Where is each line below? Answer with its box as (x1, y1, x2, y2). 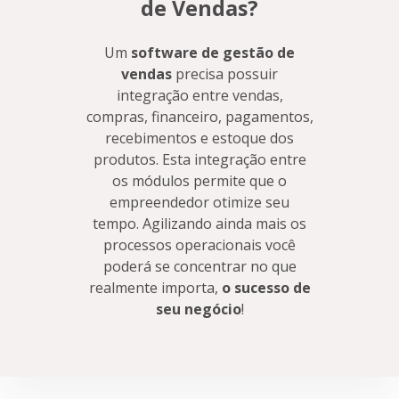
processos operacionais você (103, 235, 296, 256)
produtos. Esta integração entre (93, 150, 306, 170)
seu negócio (155, 299, 241, 320)
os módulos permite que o (112, 171, 287, 191)
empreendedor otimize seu (110, 192, 289, 213)
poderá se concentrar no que (102, 256, 297, 277)
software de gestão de (131, 43, 295, 63)
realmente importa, (88, 278, 222, 298)
